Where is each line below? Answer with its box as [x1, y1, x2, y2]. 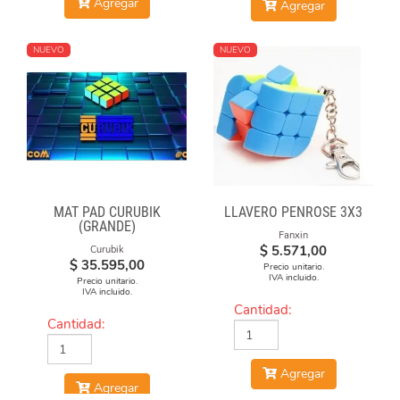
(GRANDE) [78, 218, 136, 235]
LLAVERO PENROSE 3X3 [224, 204, 362, 221]
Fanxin [279, 229, 308, 242]
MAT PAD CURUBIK [53, 204, 161, 221]
